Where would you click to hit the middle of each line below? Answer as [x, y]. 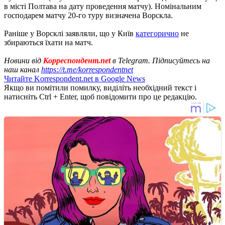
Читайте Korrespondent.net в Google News [75, 78]
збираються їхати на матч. [48, 42]
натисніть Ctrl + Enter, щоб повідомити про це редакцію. [100, 96]
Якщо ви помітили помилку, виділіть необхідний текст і [100, 87]
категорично [157, 33]
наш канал [23, 69]
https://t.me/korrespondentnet [87, 69]
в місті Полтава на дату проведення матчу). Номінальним [103, 6]
